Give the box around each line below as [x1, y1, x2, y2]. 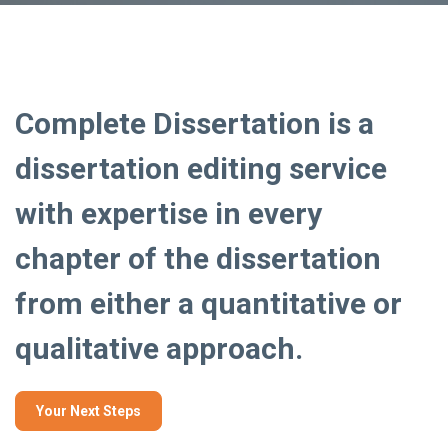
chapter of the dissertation [15, 240, 381, 276]
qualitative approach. [15, 330, 303, 366]
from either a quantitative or [15, 285, 402, 321]
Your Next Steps [36, 402, 141, 419]
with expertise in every [15, 195, 322, 231]
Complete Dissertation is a [15, 105, 374, 141]
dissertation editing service [15, 150, 387, 186]
